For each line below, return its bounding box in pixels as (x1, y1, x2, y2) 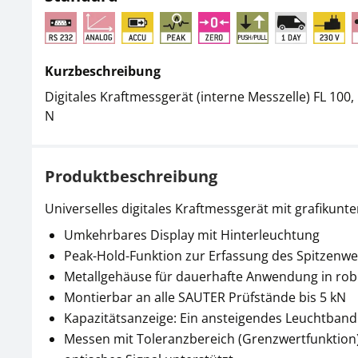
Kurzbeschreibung (45, 62, 161, 80)
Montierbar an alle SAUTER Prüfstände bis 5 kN (64, 288, 346, 306)
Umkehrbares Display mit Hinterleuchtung (64, 226, 320, 244)
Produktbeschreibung (45, 165, 217, 187)
